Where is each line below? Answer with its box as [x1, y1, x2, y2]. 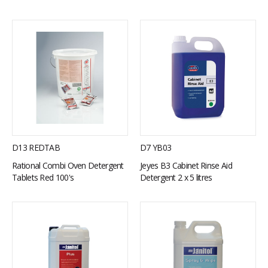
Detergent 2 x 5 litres [140, 172, 212, 183]
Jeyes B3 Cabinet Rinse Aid [140, 160, 232, 171]
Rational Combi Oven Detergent [12, 160, 124, 171]
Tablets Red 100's [12, 172, 74, 183]
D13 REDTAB [12, 142, 60, 153]
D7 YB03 [140, 142, 172, 153]
